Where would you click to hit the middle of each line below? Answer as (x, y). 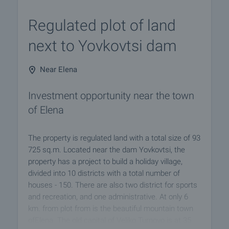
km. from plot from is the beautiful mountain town (111, 209)
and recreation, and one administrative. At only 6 (108, 197)
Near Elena (59, 70)
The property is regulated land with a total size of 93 (114, 138)
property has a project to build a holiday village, (105, 162)
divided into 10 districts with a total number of (104, 173)
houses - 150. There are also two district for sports (113, 185)
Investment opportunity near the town (111, 96)
